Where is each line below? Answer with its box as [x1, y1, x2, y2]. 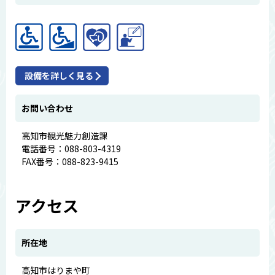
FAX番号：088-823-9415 [21, 155, 118, 168]
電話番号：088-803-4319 [21, 142, 121, 155]
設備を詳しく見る [25, 69, 93, 82]
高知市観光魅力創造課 [21, 130, 107, 142]
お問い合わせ [21, 102, 73, 114]
